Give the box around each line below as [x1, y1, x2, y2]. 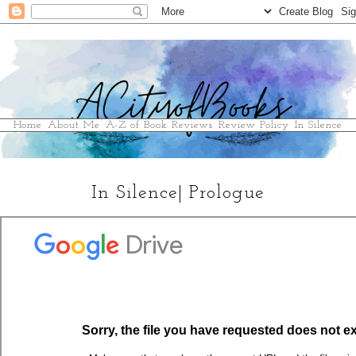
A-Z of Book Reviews [106, 119, 213, 132]
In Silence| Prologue [91, 184, 265, 203]
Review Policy [219, 119, 289, 132]
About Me [48, 119, 100, 132]
